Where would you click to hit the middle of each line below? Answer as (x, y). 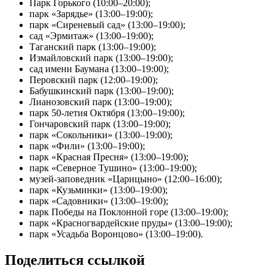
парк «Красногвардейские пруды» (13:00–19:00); (131, 223)
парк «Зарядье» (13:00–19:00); (91, 14)
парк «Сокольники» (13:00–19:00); (101, 135)
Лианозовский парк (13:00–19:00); (101, 102)
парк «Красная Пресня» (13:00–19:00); (109, 157)
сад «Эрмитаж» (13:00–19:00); (91, 36)
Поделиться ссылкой (75, 260)
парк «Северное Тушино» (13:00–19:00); (113, 168)
